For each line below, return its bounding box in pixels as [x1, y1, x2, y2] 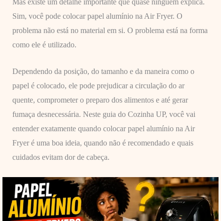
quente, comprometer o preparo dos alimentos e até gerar [12, 96, 188, 105]
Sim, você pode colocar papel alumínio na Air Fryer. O [12, 11, 183, 20]
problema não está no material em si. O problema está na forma [12, 26, 208, 35]
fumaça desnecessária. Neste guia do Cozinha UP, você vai [12, 110, 195, 119]
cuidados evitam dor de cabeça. [12, 153, 110, 162]
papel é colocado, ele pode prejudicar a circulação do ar [12, 81, 184, 90]
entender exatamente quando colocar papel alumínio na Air [12, 124, 195, 133]
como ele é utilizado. [12, 40, 76, 49]
